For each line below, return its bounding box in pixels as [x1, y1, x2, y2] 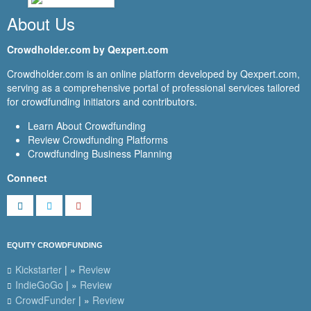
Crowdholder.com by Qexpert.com [7, 42, 168, 57]
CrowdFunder [15, 293, 76, 308]
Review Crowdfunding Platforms [28, 133, 168, 147]
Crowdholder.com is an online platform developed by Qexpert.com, [7, 67, 300, 81]
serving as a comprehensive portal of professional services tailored [7, 81, 300, 95]
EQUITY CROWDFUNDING [7, 241, 103, 250]
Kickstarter [15, 262, 62, 277]
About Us [7, 11, 75, 36]
